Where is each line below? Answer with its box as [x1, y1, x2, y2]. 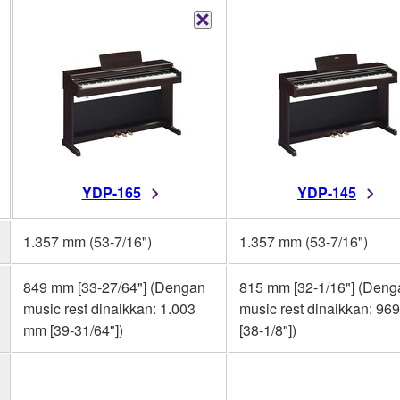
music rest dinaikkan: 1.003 [23, 297, 196, 319]
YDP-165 [81, 181, 141, 203]
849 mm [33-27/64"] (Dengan [23, 276, 205, 297]
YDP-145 [297, 181, 356, 203]
